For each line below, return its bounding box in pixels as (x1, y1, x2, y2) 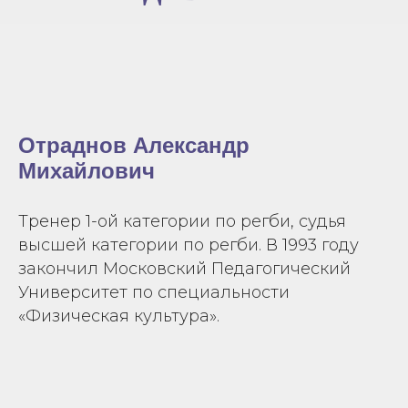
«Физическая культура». (18, 306, 219, 326)
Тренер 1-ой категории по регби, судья (18, 211, 346, 231)
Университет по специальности (18, 282, 290, 302)
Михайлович (18, 158, 155, 183)
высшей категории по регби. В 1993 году (18, 235, 359, 255)
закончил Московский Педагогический (18, 259, 351, 279)
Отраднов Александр (18, 133, 250, 158)
